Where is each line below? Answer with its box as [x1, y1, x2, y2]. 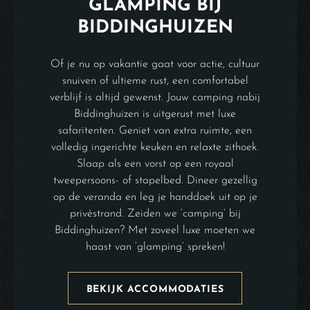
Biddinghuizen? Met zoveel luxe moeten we [55, 224, 255, 236]
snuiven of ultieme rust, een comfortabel [62, 75, 248, 86]
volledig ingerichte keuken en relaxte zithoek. [51, 141, 259, 153]
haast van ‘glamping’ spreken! [85, 241, 225, 253]
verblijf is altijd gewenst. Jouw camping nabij [50, 91, 260, 103]
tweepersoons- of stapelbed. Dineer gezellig [53, 174, 257, 186]
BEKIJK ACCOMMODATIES [86, 284, 224, 295]
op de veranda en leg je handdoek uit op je [53, 191, 257, 203]
